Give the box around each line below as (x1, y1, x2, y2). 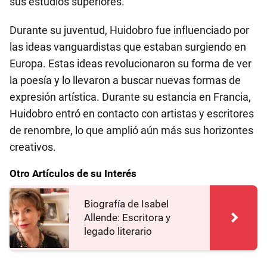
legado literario (84, 225, 152, 237)
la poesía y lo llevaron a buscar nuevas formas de (10, 74, 241, 86)
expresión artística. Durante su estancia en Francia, (10, 91, 251, 103)
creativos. (10, 141, 56, 153)
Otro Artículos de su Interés (10, 167, 136, 179)
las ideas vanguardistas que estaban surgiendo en (10, 41, 246, 53)
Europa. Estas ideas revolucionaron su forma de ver (10, 57, 252, 70)
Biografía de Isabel (84, 198, 169, 210)
